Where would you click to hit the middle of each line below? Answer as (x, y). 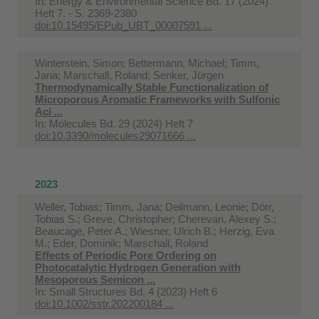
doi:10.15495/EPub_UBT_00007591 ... (124, 25)
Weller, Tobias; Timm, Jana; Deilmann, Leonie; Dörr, (155, 206)
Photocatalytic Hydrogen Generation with (138, 267)
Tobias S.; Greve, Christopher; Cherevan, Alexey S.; (156, 219)
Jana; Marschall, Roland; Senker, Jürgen (129, 75)
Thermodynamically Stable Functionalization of (152, 87)
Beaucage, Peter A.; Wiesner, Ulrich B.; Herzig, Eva (155, 231)
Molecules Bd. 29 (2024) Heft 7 (121, 123)
